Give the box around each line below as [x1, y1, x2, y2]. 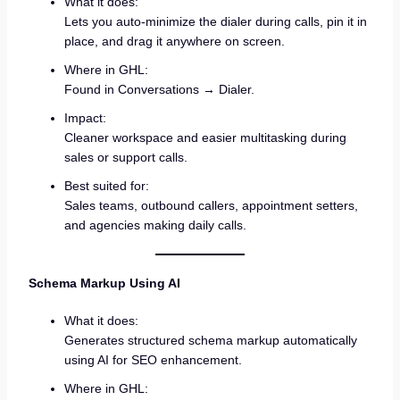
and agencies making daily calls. [63, 218, 246, 233]
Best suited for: [63, 179, 149, 194]
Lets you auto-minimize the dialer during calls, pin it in [63, 14, 367, 29]
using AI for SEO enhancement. [63, 352, 242, 367]
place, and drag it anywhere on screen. [63, 34, 285, 49]
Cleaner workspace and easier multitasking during [63, 130, 346, 146]
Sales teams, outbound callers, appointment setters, [63, 198, 358, 213]
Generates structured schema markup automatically [63, 332, 357, 347]
